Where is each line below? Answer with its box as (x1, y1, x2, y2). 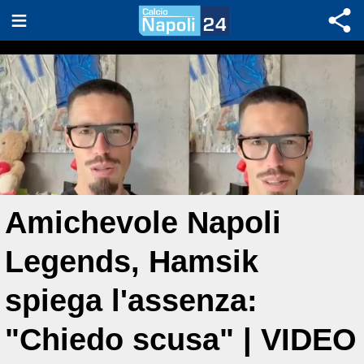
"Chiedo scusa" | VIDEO (5, 322, 357, 357)
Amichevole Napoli (5, 205, 281, 240)
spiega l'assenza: (5, 283, 258, 318)
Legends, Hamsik (5, 244, 258, 279)
